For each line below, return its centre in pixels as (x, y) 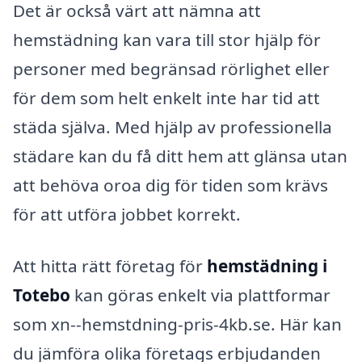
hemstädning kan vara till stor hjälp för (167, 39)
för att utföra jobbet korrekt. (127, 214)
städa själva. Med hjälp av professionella (173, 126)
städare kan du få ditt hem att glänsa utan (180, 156)
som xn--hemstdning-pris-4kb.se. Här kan (177, 324)
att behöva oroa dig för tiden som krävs (170, 185)
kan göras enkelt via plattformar (200, 295)
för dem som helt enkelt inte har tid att (166, 97)
